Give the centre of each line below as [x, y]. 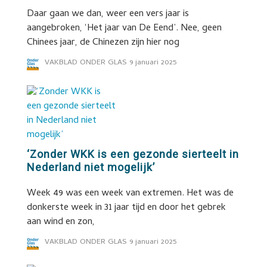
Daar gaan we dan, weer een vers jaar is [108, 14]
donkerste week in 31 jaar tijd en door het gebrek [126, 208]
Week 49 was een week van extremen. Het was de [130, 194]
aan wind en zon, [60, 222]
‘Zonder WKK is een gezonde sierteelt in [133, 154]
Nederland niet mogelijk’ [91, 167]
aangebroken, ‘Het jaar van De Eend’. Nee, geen [124, 29]
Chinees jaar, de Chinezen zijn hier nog [103, 43]
